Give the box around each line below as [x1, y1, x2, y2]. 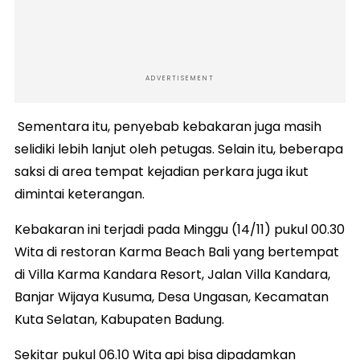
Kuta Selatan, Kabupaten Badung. [14, 310, 224, 329]
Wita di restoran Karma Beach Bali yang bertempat [14, 243, 339, 261]
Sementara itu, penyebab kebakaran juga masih [14, 117, 321, 136]
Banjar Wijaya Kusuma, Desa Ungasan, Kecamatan [14, 288, 329, 306]
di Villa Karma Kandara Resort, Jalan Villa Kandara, [14, 265, 330, 284]
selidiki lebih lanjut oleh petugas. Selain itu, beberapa [14, 140, 343, 158]
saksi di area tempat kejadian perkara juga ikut [14, 162, 309, 181]
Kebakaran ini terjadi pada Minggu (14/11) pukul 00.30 [14, 220, 345, 239]
